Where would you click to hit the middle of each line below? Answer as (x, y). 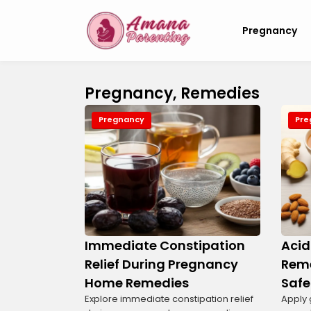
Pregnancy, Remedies (172, 93)
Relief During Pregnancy (161, 264)
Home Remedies (137, 283)
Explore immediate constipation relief (169, 299)
